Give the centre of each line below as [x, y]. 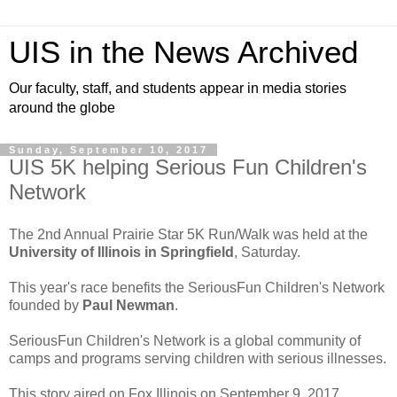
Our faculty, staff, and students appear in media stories [178, 88]
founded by [46, 305]
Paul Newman [128, 305]
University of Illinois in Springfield [121, 252]
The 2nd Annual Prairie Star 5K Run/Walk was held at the [188, 234]
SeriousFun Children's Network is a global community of [185, 340]
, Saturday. [267, 252]
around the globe [62, 108]
